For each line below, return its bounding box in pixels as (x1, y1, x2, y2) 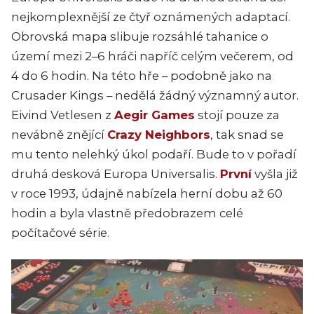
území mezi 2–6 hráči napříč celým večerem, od (11, 49, 294, 63)
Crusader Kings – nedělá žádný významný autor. (11, 88, 299, 102)
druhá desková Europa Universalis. (11, 167, 220, 181)
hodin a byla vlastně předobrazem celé (11, 206, 243, 220)
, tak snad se (210, 128, 284, 142)
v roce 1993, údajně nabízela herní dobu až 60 (11, 186, 282, 200)
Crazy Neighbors (107, 128, 210, 142)
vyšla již (252, 167, 298, 181)
